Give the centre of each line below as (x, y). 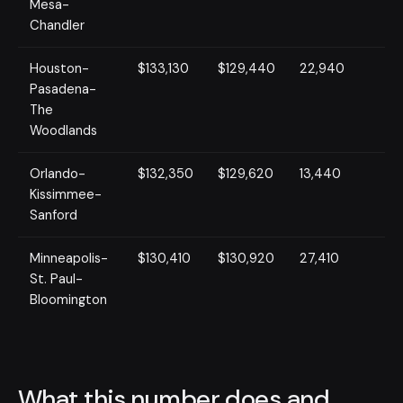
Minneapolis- (69, 259)
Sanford (54, 215)
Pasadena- (63, 90)
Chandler (58, 26)
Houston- (60, 69)
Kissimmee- (66, 195)
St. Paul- (57, 279)
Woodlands (64, 131)
